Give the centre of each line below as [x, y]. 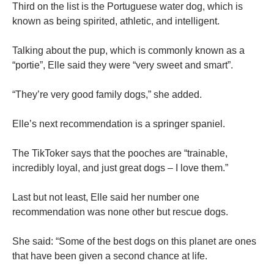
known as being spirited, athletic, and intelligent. [116, 21]
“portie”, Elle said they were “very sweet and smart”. [123, 65]
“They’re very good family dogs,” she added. [107, 95]
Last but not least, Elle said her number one [106, 198]
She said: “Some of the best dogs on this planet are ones [134, 242]
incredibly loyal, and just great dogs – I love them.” [120, 168]
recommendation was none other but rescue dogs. [120, 212]
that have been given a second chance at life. [110, 256]
